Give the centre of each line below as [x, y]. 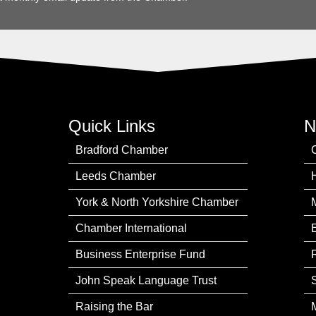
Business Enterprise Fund [141, 254]
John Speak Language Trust [146, 280]
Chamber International [132, 228]
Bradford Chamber [122, 150]
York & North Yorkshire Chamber [157, 202]
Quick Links [112, 126]
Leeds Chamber [116, 176]
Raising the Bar [115, 306]
